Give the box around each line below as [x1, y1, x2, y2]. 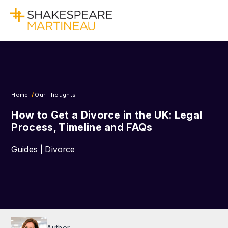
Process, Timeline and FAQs [11, 121, 153, 133]
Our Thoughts [35, 91, 76, 98]
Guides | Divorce [11, 144, 75, 154]
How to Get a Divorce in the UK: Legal [11, 108, 203, 121]
